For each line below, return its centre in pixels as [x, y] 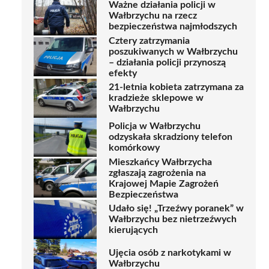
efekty [123, 73]
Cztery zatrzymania [149, 41]
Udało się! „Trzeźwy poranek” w [176, 209]
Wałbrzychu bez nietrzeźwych [173, 219]
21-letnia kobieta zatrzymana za [176, 87]
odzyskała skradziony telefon [171, 137]
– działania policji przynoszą [167, 62]
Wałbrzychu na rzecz [153, 16]
